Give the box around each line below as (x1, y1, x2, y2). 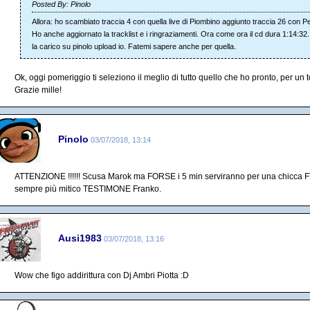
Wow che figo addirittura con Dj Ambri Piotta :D (15, 271, 189, 280)
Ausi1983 (58, 232, 102, 244)
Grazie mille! (15, 85, 62, 95)
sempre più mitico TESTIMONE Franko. (15, 184, 161, 194)
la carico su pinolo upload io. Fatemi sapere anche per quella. (32, 42, 236, 51)
